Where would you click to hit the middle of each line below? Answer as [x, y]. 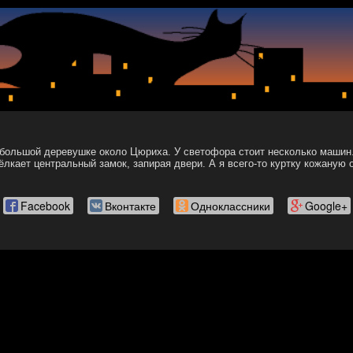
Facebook [45, 206]
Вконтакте [130, 206]
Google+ [326, 206]
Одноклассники [230, 206]
